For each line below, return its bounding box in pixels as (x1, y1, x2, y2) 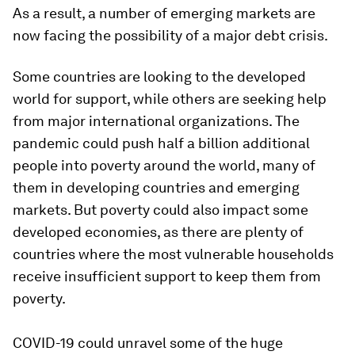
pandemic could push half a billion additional (13, 134, 310, 151)
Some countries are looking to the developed (13, 67, 306, 85)
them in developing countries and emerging (13, 178, 300, 196)
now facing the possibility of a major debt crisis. (13, 26, 328, 44)
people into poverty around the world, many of (13, 156, 315, 174)
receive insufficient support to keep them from (13, 267, 321, 284)
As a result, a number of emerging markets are (13, 4, 315, 21)
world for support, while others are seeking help (13, 90, 326, 107)
